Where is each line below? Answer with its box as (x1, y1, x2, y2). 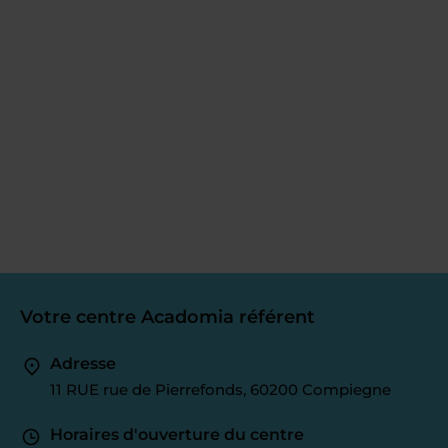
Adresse (50, 353, 116, 373)
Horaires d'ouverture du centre (50, 424, 304, 444)
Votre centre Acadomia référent (20, 305, 315, 328)
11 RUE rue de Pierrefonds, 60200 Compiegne (50, 379, 391, 399)
